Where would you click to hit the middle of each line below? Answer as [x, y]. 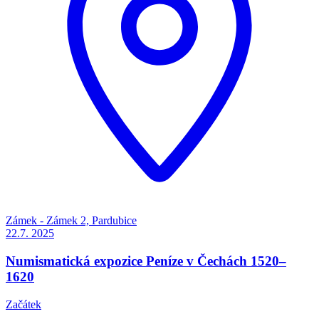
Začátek [23, 304]
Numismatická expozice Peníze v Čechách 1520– [146, 261]
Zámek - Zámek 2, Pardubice [71, 221]
